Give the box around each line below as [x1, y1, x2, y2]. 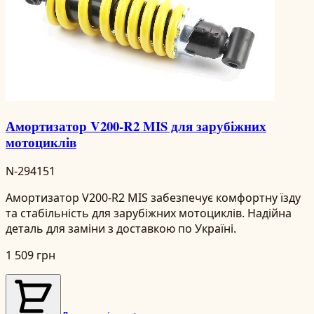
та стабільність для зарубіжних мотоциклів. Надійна [6, 205, 292, 221]
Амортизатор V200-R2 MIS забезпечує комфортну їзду [6, 189, 301, 205]
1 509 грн [6, 247, 55, 263]
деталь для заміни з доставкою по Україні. [6, 220, 236, 236]
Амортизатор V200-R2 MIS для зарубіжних [6, 116, 266, 136]
